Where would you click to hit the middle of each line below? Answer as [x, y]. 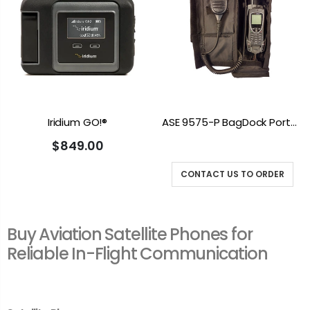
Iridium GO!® [77, 122]
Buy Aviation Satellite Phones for [130, 235]
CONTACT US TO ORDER [232, 174]
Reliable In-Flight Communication [137, 254]
